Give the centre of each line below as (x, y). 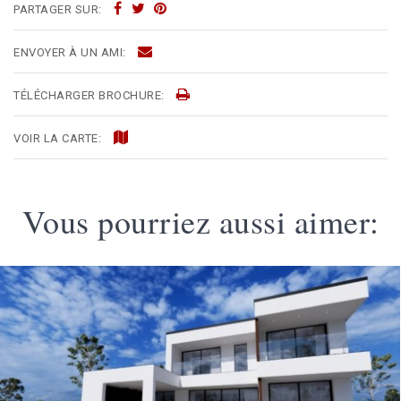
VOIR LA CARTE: (59, 139)
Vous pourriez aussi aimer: (200, 222)
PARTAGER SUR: (59, 10)
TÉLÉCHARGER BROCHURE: (90, 96)
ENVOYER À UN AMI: (71, 53)
